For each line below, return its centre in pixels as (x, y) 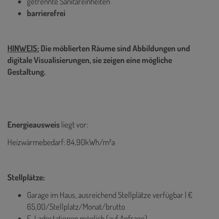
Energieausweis (34, 124)
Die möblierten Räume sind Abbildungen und (115, 48)
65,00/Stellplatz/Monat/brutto (76, 206)
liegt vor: (75, 124)
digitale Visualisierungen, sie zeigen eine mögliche (90, 60)
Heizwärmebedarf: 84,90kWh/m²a (62, 142)
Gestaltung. (27, 71)
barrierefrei (46, 13)
